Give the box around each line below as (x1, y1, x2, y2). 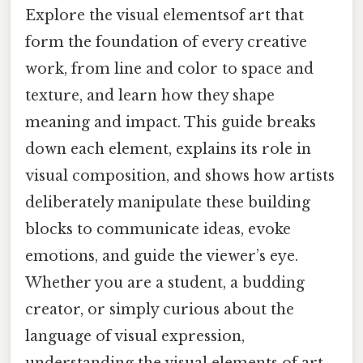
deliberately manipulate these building (25, 193, 310, 211)
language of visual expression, (25, 327, 245, 345)
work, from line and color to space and (25, 59, 314, 78)
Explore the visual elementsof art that (25, 6, 304, 24)
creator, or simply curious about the (25, 300, 294, 318)
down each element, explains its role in (25, 139, 311, 158)
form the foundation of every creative (25, 32, 307, 51)
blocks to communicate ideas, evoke (25, 220, 291, 238)
